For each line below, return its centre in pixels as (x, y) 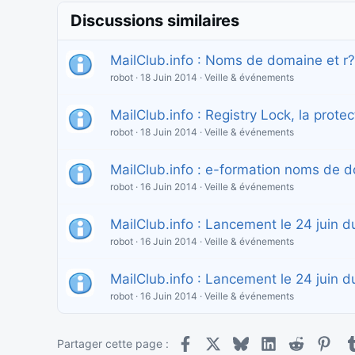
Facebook (218, 342)
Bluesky (268, 342)
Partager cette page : (113, 344)
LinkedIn (298, 342)
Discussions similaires (155, 21)
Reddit (321, 342)
